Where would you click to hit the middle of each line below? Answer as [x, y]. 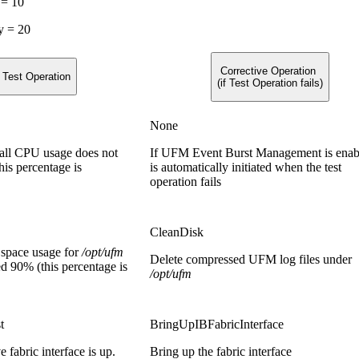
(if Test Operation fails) [270, 83]
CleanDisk [177, 232]
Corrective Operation [270, 71]
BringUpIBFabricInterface [217, 324]
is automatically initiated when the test [246, 167]
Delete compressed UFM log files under [251, 259]
